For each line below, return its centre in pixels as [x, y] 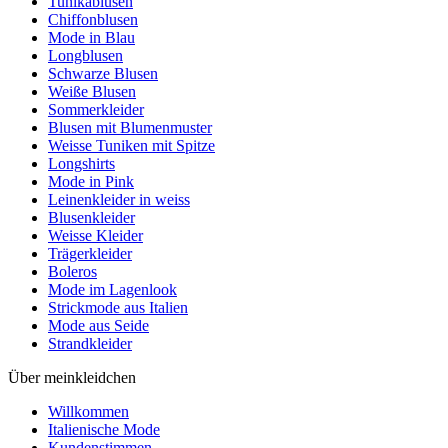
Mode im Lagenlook [112, 289]
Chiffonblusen [93, 19]
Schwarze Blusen [103, 73]
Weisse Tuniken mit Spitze [131, 145]
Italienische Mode [104, 429]
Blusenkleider [91, 217]
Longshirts [81, 163]
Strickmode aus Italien [118, 307]
